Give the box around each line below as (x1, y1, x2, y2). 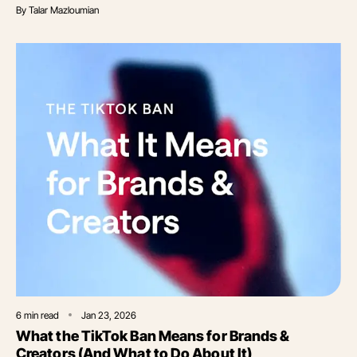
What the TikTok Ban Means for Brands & (16, 327, 290, 344)
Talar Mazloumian (29, 4, 99, 17)
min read (22, 308, 59, 321)
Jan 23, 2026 (81, 308, 136, 321)
